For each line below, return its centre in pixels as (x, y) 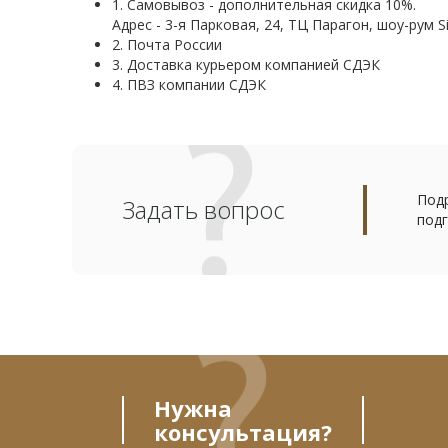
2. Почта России (167, 44)
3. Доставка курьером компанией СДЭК (246, 64)
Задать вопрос (203, 209)
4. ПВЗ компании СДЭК (189, 84)
